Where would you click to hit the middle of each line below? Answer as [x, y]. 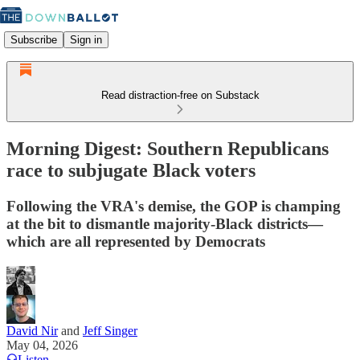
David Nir [32, 330]
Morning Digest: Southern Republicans [168, 148]
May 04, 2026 [42, 345]
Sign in [86, 39]
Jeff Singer [110, 330]
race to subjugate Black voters [131, 170]
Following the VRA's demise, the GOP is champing [174, 206]
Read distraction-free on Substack [180, 95]
